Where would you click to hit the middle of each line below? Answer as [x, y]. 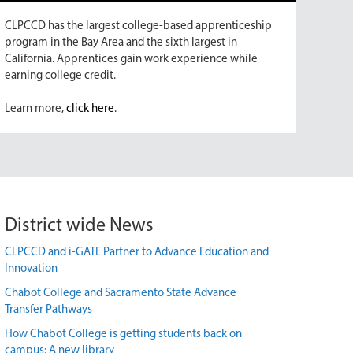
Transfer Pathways [48, 310]
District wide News [79, 226]
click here [90, 109]
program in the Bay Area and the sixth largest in [121, 43]
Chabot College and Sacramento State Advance [121, 293]
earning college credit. [60, 76]
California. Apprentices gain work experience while [131, 59]
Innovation [31, 269]
